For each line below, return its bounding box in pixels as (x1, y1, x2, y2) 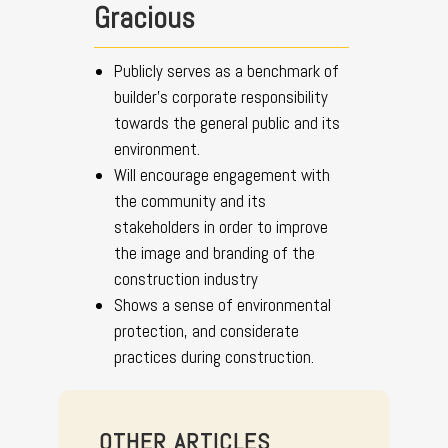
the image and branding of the (114, 241, 315, 264)
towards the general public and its (114, 111, 340, 134)
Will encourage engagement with (114, 163, 330, 186)
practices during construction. (114, 345, 314, 368)
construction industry (114, 267, 258, 290)
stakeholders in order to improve (114, 215, 328, 238)
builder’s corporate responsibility (114, 85, 328, 108)
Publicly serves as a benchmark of (114, 59, 339, 82)
